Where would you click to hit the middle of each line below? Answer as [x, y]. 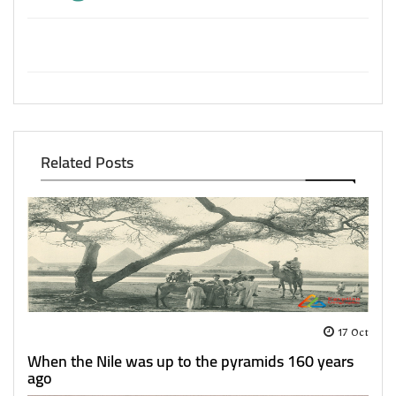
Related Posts [87, 162]
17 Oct [351, 335]
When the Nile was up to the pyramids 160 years [190, 361]
